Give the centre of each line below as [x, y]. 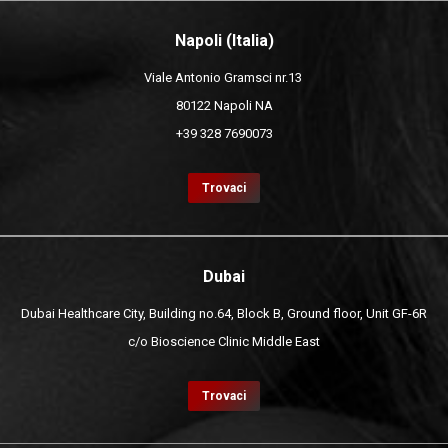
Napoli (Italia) [224, 40]
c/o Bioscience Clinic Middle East [224, 341]
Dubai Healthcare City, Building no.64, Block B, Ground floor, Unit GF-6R [224, 313]
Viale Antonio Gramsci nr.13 [224, 77]
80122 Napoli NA [224, 105]
